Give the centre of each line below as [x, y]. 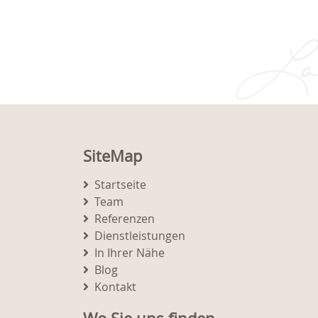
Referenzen [125, 219]
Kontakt [115, 287]
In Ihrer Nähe [130, 253]
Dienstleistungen [140, 236]
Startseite [120, 185]
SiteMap [113, 156]
